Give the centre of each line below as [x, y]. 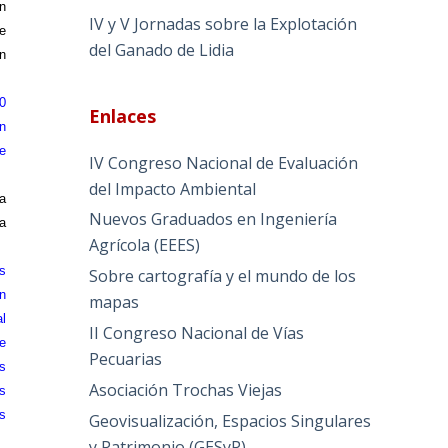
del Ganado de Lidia [162, 49]
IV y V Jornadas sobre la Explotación [223, 23]
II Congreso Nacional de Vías [197, 333]
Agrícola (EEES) [145, 245]
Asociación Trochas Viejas [186, 389]
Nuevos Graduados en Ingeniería [213, 219]
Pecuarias [126, 359]
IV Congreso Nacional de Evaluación [224, 162]
